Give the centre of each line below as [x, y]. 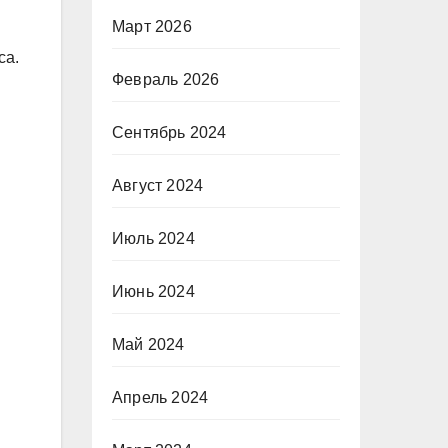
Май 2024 [148, 344]
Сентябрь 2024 [169, 132]
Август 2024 [158, 185]
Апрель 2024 [160, 397]
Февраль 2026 [166, 79]
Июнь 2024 [153, 291]
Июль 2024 [153, 238]
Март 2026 [152, 26]
